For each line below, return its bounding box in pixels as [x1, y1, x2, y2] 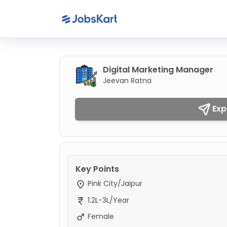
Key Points [75, 163, 119, 175]
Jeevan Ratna [103, 75, 152, 86]
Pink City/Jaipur [86, 178, 142, 189]
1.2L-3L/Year [86, 195, 129, 205]
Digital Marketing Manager [103, 64, 213, 75]
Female [86, 211, 114, 221]
